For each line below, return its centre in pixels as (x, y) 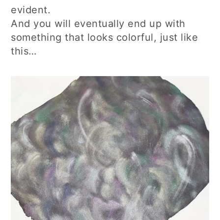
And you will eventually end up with (98, 23)
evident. (31, 10)
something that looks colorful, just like (105, 37)
